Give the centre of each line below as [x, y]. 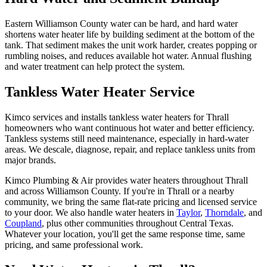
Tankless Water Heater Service [100, 92]
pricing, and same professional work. [74, 245]
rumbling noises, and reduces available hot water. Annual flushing [128, 56]
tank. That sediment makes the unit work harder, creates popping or [131, 45]
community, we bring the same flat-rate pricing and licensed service [131, 202]
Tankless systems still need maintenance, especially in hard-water [127, 139]
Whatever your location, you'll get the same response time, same [125, 234]
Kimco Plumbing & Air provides [67, 181]
